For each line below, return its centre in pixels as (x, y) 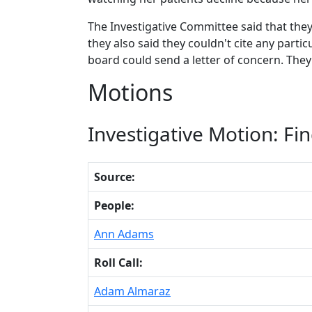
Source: (115, 177)
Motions (130, 92)
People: (114, 205)
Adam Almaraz (132, 291)
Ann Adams (124, 234)
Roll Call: (118, 262)
